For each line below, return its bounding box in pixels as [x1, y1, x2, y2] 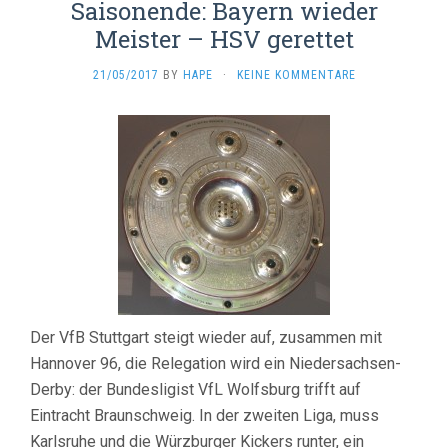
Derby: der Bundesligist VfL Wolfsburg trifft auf [30, 380, 361, 399]
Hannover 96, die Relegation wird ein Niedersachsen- [30, 354, 401, 373]
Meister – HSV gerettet [94, 23, 354, 55]
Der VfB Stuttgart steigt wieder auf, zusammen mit [30, 328, 382, 347]
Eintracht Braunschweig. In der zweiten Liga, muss [30, 406, 379, 425]
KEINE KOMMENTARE [236, 68, 356, 82]
